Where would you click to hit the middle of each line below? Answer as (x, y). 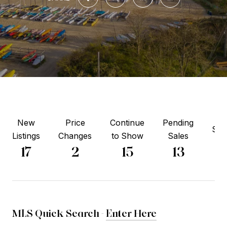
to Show (127, 136)
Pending (178, 123)
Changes (75, 136)
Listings (26, 136)
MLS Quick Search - (59, 213)
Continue (127, 123)
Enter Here (131, 213)
